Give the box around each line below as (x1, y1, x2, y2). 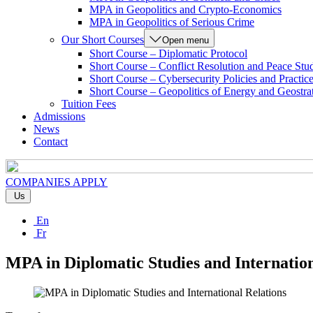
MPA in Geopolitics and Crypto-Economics (89, 3, 282, 15)
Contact (34, 136, 68, 147)
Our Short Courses (61, 34, 144, 45)
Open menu (162, 35, 209, 45)
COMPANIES (6, 176, 71, 188)
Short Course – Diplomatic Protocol (89, 48, 247, 59)
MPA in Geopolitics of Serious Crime (89, 16, 254, 28)
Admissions (34, 110, 85, 122)
